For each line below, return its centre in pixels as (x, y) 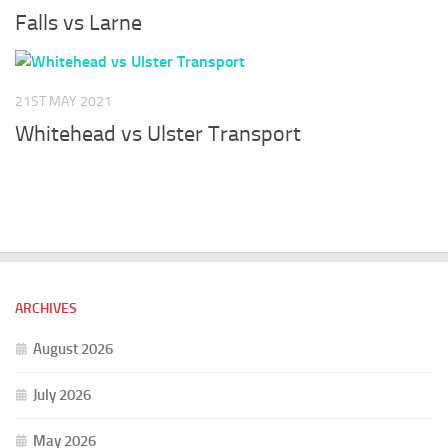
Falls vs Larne (78, 22)
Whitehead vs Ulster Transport (158, 133)
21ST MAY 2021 (63, 101)
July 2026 (62, 395)
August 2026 (73, 349)
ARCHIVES (46, 308)
